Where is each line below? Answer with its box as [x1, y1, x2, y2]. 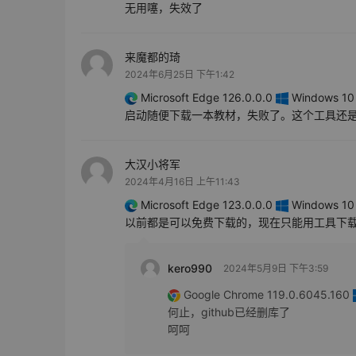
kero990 [168, 261, 215, 276]
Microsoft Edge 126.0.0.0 [137, 91, 276, 105]
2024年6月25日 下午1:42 [125, 68, 234, 81]
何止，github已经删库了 [168, 305, 290, 319]
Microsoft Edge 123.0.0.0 [137, 198, 276, 212]
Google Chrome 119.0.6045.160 [180, 288, 353, 302]
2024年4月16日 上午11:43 [125, 176, 240, 188]
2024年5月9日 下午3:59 [223, 262, 328, 275]
